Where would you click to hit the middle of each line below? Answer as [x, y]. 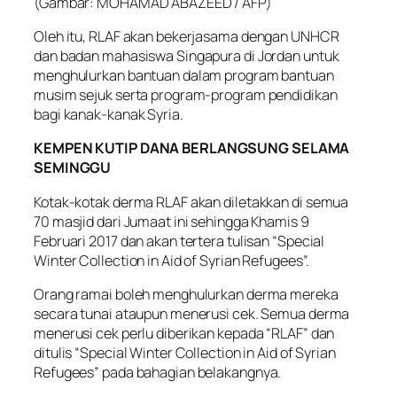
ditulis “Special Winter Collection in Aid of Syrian [185, 352]
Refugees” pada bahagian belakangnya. [158, 372]
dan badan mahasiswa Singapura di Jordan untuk [187, 56]
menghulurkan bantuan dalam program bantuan [184, 76]
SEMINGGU [73, 168]
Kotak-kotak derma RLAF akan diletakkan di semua [191, 202]
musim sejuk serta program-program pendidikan [186, 95]
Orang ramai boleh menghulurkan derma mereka [186, 294]
